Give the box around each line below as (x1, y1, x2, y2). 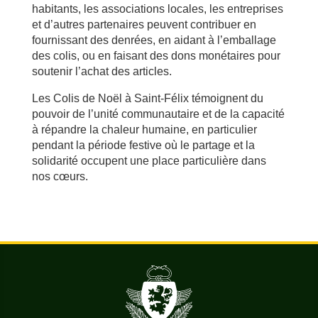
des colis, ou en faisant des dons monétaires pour (31, 50, 280, 62)
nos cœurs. (31, 170, 88, 183)
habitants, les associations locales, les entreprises (31, 3, 283, 16)
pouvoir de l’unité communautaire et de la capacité (31, 108, 285, 121)
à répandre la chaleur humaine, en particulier (31, 124, 257, 136)
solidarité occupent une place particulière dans (31, 155, 266, 168)
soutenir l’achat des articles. (31, 65, 172, 78)
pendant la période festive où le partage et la (31, 139, 255, 152)
